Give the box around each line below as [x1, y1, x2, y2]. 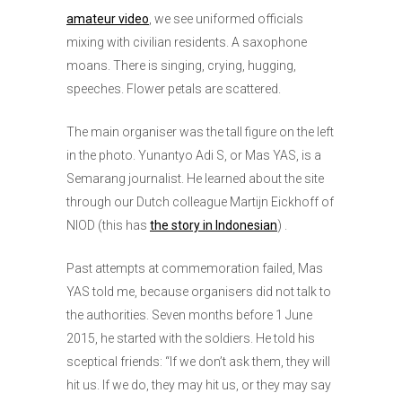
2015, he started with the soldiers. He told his [66, 331, 315, 346]
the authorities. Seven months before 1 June [66, 308, 312, 323]
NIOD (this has [66, 218, 150, 233]
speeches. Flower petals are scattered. [66, 82, 281, 97]
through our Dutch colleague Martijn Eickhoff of [66, 195, 334, 210]
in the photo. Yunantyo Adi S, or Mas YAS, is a [66, 148, 321, 163]
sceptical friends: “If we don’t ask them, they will [66, 354, 330, 370]
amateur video [66, 12, 149, 27]
